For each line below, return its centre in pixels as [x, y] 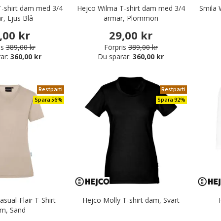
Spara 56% [49, 100]
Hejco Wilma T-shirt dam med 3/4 [131, 8]
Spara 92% [171, 100]
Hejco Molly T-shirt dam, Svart [131, 200]
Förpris [115, 47]
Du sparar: [115, 56]
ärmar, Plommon [131, 18]
